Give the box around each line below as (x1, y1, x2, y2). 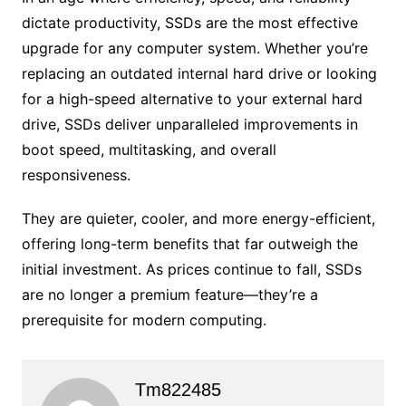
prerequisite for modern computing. (21, 310, 266, 329)
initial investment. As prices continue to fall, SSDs (21, 259, 362, 278)
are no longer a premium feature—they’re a (21, 285, 318, 304)
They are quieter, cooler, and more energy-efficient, (21, 208, 375, 227)
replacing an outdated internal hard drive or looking (21, 63, 377, 82)
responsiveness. (21, 165, 130, 184)
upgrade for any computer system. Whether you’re (21, 38, 368, 57)
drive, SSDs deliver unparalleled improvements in (21, 114, 358, 133)
